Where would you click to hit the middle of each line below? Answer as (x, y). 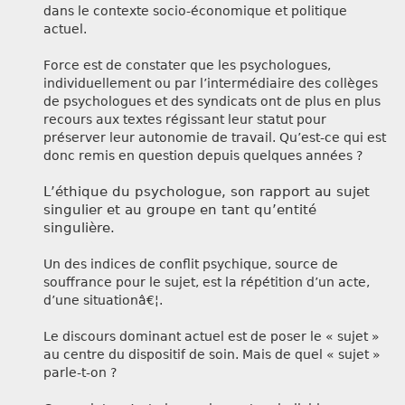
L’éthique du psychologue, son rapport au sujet (207, 192)
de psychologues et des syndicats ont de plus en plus (212, 102)
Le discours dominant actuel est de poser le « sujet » (212, 337)
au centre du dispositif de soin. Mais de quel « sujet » (212, 355)
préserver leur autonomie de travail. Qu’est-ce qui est (215, 138)
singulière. (79, 228)
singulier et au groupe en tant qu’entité (180, 210)
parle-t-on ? (80, 373)
